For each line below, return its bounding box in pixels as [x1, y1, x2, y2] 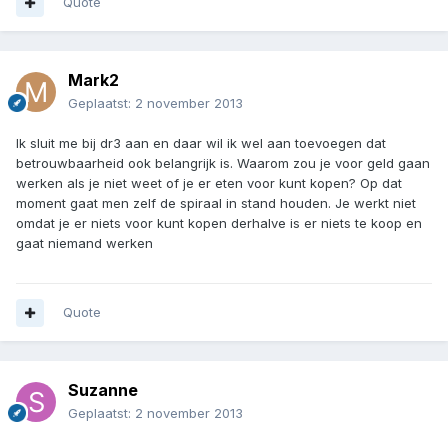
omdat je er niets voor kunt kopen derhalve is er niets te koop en [16, 215, 422, 232]
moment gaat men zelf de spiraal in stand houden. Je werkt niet [16, 195, 416, 212]
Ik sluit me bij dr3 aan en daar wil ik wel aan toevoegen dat [16, 135, 386, 152]
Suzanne [68, 380, 138, 401]
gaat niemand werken [16, 235, 153, 252]
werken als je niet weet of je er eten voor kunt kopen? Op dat [16, 175, 402, 192]
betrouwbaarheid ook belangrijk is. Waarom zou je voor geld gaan [16, 155, 430, 172]
